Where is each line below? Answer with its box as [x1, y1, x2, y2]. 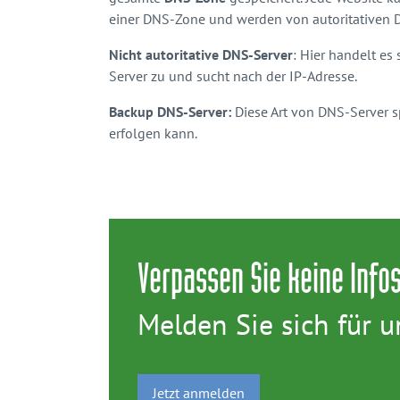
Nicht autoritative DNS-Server [109, 45, 293, 63]
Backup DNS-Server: [109, 102, 235, 121]
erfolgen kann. [109, 123, 197, 142]
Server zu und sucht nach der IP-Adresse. [109, 66, 357, 85]
